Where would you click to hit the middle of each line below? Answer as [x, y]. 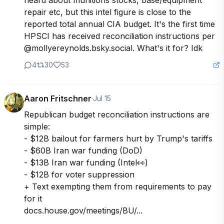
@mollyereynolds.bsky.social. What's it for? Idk [113, 48]
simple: [38, 127]
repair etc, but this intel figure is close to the [107, 12]
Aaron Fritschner [58, 99]
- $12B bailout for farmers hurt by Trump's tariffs [118, 139]
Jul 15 [102, 98]
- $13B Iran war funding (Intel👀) [86, 163]
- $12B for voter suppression [79, 175]
